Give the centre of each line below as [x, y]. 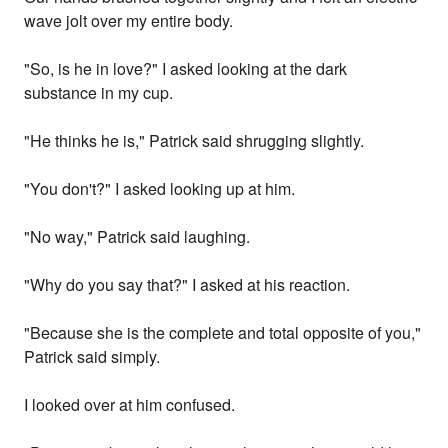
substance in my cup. [99, 93]
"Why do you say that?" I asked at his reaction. [187, 285]
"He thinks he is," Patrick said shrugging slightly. [194, 141]
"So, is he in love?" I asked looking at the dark [186, 69]
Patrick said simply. [92, 357]
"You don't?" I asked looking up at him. [160, 189]
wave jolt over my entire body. [129, 21]
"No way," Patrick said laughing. [137, 237]
